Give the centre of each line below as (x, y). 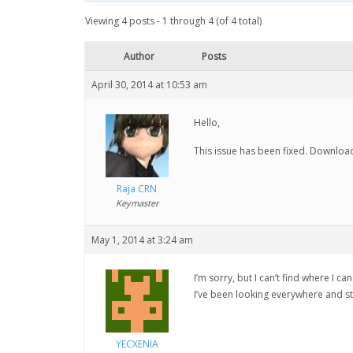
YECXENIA (137, 344)
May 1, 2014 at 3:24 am (142, 240)
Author (139, 56)
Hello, (207, 123)
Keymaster (137, 203)
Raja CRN (137, 189)
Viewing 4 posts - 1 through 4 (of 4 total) (173, 21)
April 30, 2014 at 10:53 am (149, 85)
